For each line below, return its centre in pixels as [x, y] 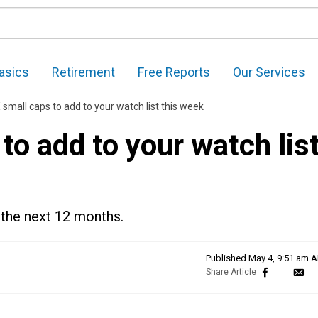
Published [227, 258]
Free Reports [174, 72]
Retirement [83, 72]
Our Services [269, 72]
